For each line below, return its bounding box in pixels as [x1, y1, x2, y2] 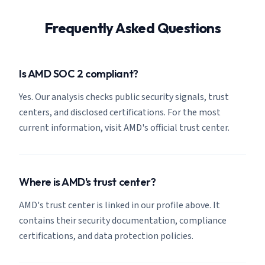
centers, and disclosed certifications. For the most [19, 106, 221, 119]
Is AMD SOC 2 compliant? [19, 67, 138, 80]
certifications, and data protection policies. [19, 230, 193, 243]
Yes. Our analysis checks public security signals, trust [19, 91, 229, 104]
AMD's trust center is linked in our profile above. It [19, 199, 220, 212]
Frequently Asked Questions [44, 19, 221, 37]
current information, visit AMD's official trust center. [19, 121, 230, 134]
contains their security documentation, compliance [19, 214, 227, 227]
